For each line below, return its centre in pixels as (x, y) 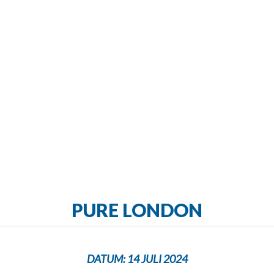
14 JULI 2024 (156, 259)
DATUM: (106, 259)
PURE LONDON (137, 210)
